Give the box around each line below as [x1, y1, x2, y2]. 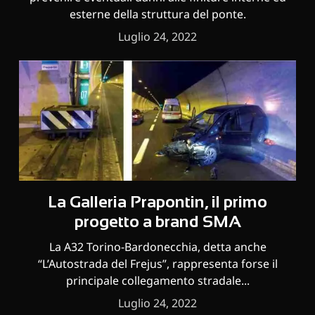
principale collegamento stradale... [65, 269, 250, 289]
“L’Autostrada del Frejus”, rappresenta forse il [37, 252, 278, 272]
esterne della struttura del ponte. [69, 2, 246, 22]
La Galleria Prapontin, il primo [48, 191, 267, 211]
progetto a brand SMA [74, 211, 241, 231]
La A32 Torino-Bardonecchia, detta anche [49, 235, 266, 255]
